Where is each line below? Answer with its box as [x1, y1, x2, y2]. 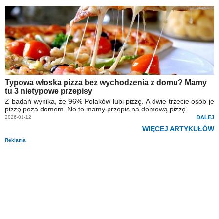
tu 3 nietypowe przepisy [5, 87, 92, 95]
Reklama [5, 137, 26, 143]
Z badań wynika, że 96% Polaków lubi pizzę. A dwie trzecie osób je [5, 97, 214, 105]
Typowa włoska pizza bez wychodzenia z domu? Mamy [5, 78, 207, 87]
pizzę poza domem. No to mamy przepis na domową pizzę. [5, 105, 188, 113]
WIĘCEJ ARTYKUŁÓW [142, 124, 214, 132]
